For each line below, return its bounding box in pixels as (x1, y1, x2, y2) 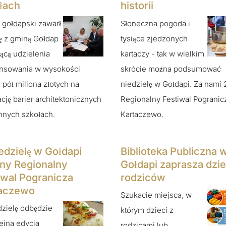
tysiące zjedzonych (121, 33, 188, 43)
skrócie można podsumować (121, 64, 221, 74)
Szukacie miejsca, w (121, 190, 192, 200)
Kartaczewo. (121, 109, 163, 119)
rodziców (121, 171, 165, 184)
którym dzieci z (121, 205, 174, 215)
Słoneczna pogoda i (121, 18, 190, 28)
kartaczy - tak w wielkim (121, 48, 204, 59)
